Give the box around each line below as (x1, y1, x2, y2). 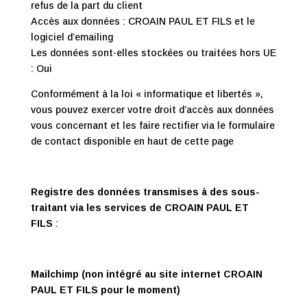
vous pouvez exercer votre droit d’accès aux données (30, 104, 274, 115)
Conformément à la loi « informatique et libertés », (30, 88, 263, 99)
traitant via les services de (30, 202, 164, 213)
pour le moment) (100, 284, 180, 295)
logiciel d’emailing (30, 32, 113, 42)
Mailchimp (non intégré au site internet (30, 269, 223, 280)
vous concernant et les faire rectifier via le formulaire (30, 120, 275, 131)
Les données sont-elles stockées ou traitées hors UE (30, 47, 276, 58)
